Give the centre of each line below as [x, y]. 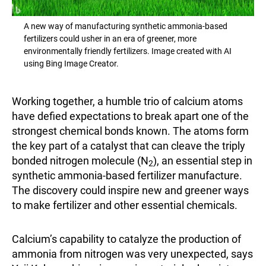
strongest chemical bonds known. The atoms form [130, 131]
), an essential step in [203, 161]
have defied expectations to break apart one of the [130, 116]
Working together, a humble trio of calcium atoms [127, 101]
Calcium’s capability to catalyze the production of [126, 239]
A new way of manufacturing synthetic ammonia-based [126, 26]
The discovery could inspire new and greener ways [130, 190]
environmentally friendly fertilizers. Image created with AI [128, 51]
